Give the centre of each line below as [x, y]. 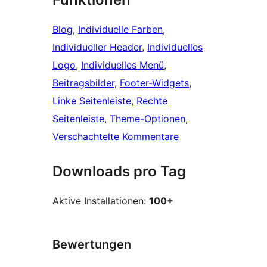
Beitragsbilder [83, 83]
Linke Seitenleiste [92, 101]
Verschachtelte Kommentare [116, 137]
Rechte [152, 101]
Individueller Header [97, 47]
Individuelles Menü [122, 65]
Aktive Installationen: [101, 201]
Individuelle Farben [120, 30]
